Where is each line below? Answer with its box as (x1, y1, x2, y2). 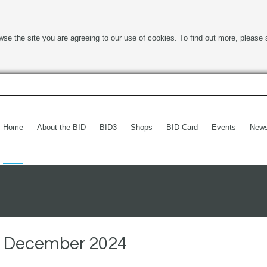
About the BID (37, 123, 86, 132)
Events (212, 123, 236, 132)
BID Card (166, 123, 198, 132)
